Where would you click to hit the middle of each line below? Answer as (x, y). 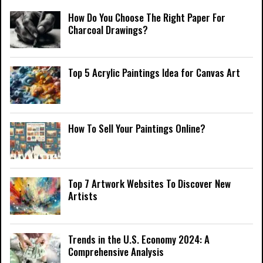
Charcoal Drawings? (108, 29)
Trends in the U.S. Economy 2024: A (139, 240)
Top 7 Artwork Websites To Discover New (149, 184)
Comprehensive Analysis (116, 252)
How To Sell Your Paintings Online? (137, 128)
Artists (83, 196)
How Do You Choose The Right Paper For (147, 17)
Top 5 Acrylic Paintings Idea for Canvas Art (154, 73)
